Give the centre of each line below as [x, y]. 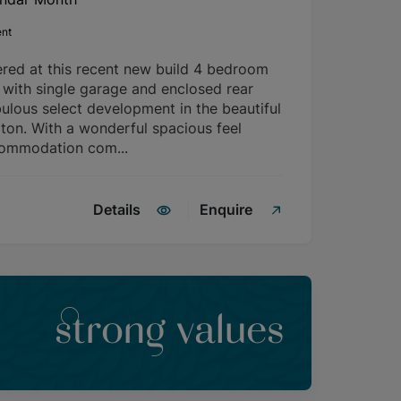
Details [117, 209]
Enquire [226, 209]
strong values [170, 333]
